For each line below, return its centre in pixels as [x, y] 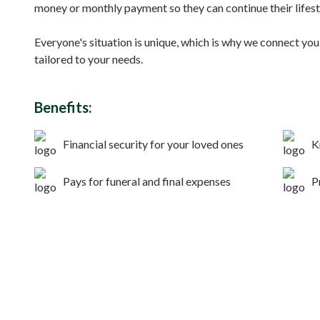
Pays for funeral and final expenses [147, 181]
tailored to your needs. [89, 59]
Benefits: [63, 107]
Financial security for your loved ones [153, 144]
